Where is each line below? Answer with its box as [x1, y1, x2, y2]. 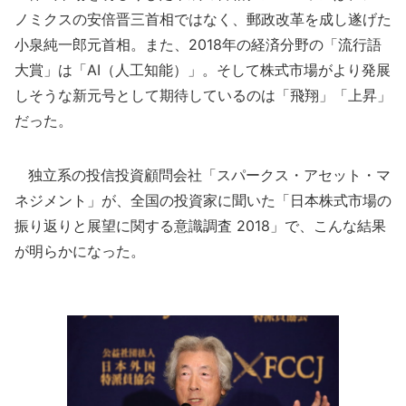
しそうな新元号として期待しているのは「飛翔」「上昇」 [14, 86, 391, 104]
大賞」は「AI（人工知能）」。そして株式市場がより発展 [14, 61, 391, 79]
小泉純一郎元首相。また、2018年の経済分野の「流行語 [14, 35, 382, 53]
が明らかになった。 [14, 242, 145, 260]
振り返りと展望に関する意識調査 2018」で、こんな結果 [14, 217, 386, 235]
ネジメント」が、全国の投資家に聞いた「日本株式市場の [14, 191, 391, 209]
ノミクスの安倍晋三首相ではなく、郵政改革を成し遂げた [14, 10, 391, 28]
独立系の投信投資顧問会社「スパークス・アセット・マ [14, 166, 391, 184]
